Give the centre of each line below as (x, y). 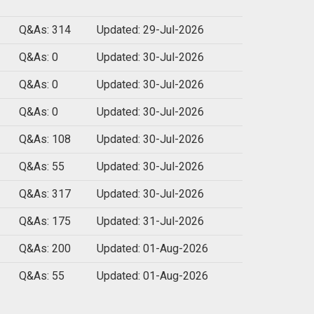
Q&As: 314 (45, 30)
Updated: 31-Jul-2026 (150, 221)
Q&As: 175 (45, 221)
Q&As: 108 (45, 139)
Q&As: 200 (45, 249)
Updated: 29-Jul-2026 (150, 30)
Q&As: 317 (45, 194)
